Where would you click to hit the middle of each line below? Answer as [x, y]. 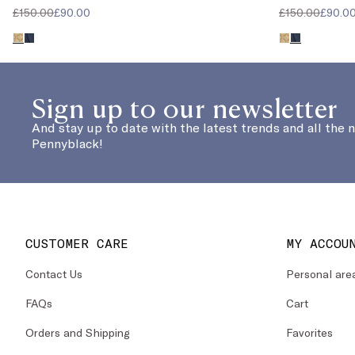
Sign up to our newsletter [185, 107]
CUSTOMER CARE [77, 243]
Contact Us [54, 274]
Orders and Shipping [78, 333]
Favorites [310, 333]
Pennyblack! [67, 143]
